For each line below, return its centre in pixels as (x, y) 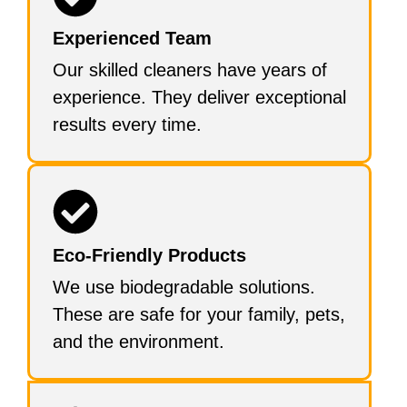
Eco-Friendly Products (149, 255)
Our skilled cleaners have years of (190, 69)
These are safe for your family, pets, (199, 314)
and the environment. (139, 341)
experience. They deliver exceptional (199, 97)
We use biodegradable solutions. (184, 287)
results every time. (127, 124)
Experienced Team (132, 38)
